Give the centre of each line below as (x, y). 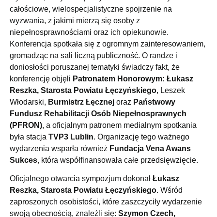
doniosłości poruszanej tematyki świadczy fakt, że (95, 67)
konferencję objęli (41, 78)
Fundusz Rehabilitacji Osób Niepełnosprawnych (98, 113)
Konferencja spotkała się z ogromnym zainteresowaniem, (108, 44)
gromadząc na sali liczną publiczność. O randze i (93, 55)
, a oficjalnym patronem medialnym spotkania (119, 125)
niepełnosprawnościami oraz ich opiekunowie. (89, 32)
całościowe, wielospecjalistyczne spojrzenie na (91, 9)
